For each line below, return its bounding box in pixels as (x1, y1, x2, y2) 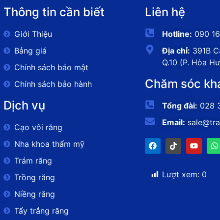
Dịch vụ (3, 98, 45, 113)
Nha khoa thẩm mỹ (14, 139, 85, 149)
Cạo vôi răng (14, 122, 63, 133)
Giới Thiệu (14, 29, 53, 39)
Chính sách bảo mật (14, 62, 89, 73)
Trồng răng (14, 172, 55, 183)
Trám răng (14, 156, 53, 166)
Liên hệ (145, 5, 186, 20)
